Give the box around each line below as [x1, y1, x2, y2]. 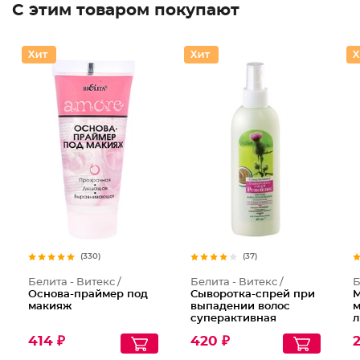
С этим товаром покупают [12, 2, 239, 18]
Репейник [190, 325, 246, 336]
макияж [28, 301, 72, 312]
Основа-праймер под [28, 289, 148, 300]
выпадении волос [190, 301, 290, 312]
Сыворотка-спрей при [190, 289, 315, 300]
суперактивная [190, 313, 276, 324]
